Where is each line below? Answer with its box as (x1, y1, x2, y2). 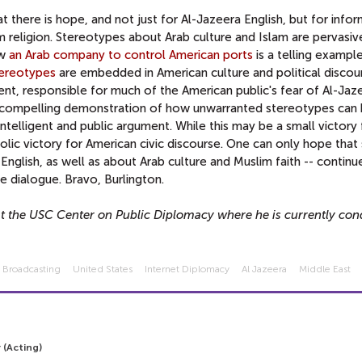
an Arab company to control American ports (9, 47, 253, 62)
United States (73, 263, 133, 275)
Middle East (299, 263, 351, 275)
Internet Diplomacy (145, 263, 230, 275)
